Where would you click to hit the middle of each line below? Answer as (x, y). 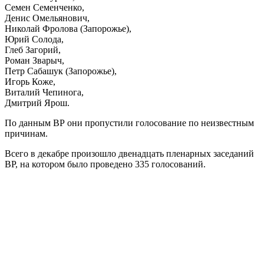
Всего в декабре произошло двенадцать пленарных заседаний (129, 153)
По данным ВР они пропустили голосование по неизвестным (129, 123)
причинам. (26, 133)
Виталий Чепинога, (44, 92)
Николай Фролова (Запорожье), (68, 28)
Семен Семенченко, (44, 7)
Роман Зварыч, (34, 60)
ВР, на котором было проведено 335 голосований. (105, 164)
